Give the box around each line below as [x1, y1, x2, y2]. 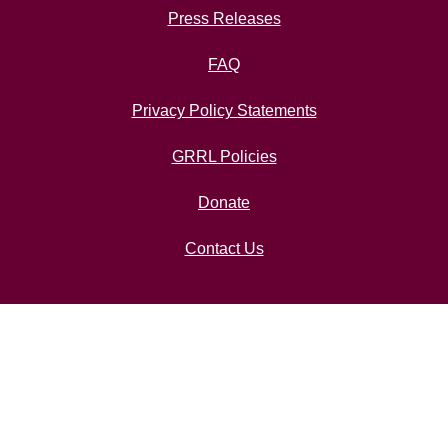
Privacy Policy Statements [131, 101, 317, 119]
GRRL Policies [171, 147, 277, 165]
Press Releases [167, 9, 281, 27]
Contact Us [184, 239, 264, 257]
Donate [198, 193, 250, 211]
